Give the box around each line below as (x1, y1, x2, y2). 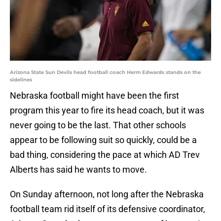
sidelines (10, 76, 32, 83)
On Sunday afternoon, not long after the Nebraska (10, 189, 204, 200)
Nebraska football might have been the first (10, 90, 179, 101)
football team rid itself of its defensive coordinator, (10, 204, 205, 215)
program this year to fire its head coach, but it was (10, 105, 204, 116)
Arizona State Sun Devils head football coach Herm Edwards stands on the (10, 69, 201, 76)
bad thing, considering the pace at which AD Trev (10, 149, 200, 160)
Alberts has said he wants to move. (10, 164, 147, 175)
